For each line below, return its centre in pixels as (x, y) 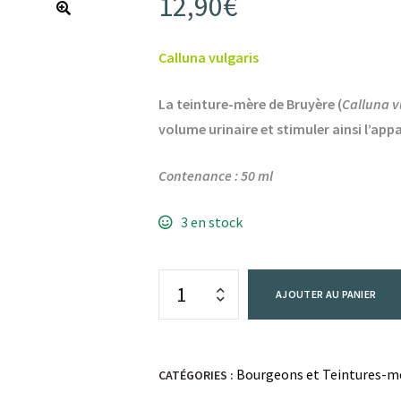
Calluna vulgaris (209, 58)
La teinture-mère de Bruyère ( (251, 104)
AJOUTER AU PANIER (326, 294)
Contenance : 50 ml (216, 176)
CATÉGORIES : (198, 375)
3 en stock (211, 222)
